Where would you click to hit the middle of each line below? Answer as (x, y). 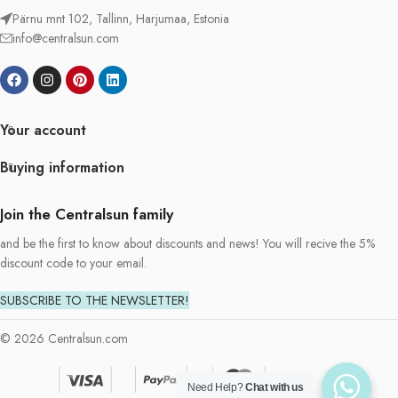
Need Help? (217, 387)
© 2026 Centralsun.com (88, 339)
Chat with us (275, 387)
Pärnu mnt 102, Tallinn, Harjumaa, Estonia (121, 19)
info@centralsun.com (66, 39)
